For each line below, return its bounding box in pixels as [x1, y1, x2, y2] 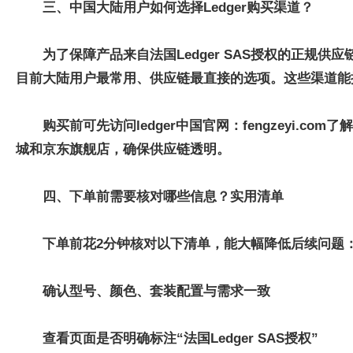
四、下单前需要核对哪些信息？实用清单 [43, 189, 284, 204]
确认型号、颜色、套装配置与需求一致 [43, 284, 270, 299]
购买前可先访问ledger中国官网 [43, 118, 229, 133]
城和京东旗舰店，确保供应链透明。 [16, 142, 230, 157]
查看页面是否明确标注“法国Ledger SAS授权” [43, 331, 318, 346]
